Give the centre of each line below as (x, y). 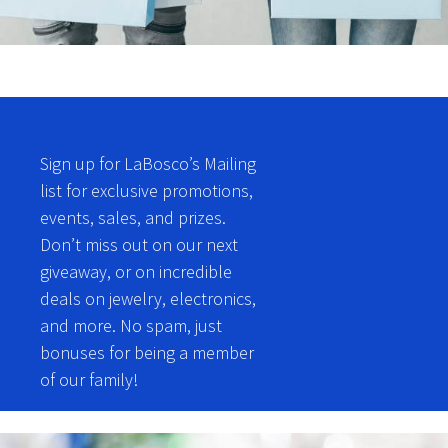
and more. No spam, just (131, 325)
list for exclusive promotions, (146, 190)
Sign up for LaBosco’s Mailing (148, 163)
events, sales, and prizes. (133, 217)
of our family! (89, 379)
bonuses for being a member (147, 352)
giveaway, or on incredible (136, 271)
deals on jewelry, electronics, (148, 298)
